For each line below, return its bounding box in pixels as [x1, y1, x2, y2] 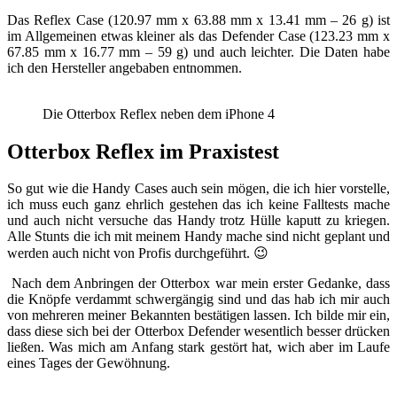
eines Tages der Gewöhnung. [7, 355, 170, 371]
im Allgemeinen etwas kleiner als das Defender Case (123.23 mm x [7, 27, 390, 43]
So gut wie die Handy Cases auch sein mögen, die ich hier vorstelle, [7, 181, 390, 197]
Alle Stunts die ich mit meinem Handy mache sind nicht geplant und [7, 229, 390, 245]
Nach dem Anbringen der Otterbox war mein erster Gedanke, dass [12, 276, 390, 292]
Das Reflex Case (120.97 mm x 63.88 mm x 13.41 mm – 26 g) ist [7, 12, 390, 27]
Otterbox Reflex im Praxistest [7, 139, 279, 163]
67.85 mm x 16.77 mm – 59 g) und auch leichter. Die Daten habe [7, 43, 390, 59]
